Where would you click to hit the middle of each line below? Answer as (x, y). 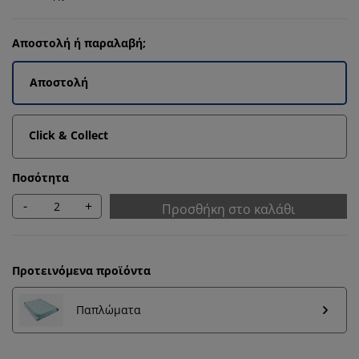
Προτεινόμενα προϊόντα (81, 270)
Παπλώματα (109, 310)
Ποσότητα (40, 177)
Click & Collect (69, 135)
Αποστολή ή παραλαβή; (79, 42)
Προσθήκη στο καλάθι (228, 209)
